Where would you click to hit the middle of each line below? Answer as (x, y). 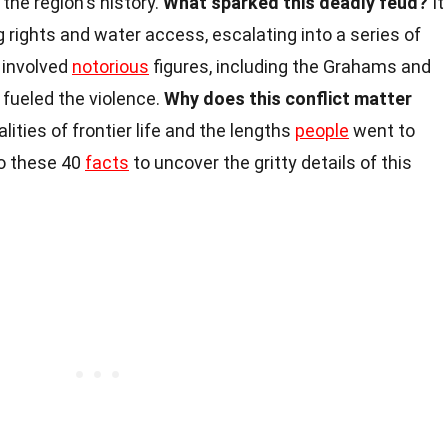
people (322, 130)
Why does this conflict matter (288, 98)
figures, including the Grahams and (290, 66)
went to (382, 130)
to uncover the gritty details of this (270, 162)
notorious (110, 66)
